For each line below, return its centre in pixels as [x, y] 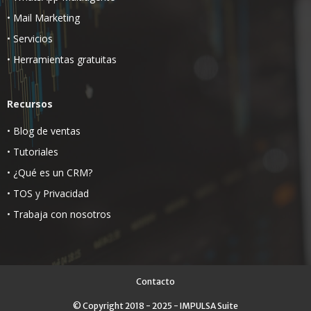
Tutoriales [36, 152]
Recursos [30, 104]
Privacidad [66, 194]
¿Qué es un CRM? [53, 173]
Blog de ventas [47, 131]
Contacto [155, 282]
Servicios [33, 39]
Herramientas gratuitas [65, 60]
